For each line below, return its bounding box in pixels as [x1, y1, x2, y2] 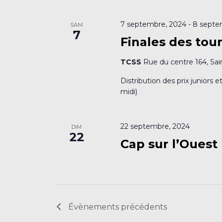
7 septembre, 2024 [120, 19, 187, 29]
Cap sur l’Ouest [120, 136, 218, 151]
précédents [119, 202, 167, 212]
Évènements [68, 202, 119, 212]
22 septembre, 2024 [120, 121, 190, 131]
